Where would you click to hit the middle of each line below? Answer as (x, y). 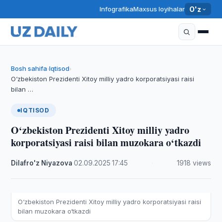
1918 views (194, 163)
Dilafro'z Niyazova (42, 163)
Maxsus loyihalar (159, 9)
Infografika (116, 9)
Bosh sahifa (29, 68)
